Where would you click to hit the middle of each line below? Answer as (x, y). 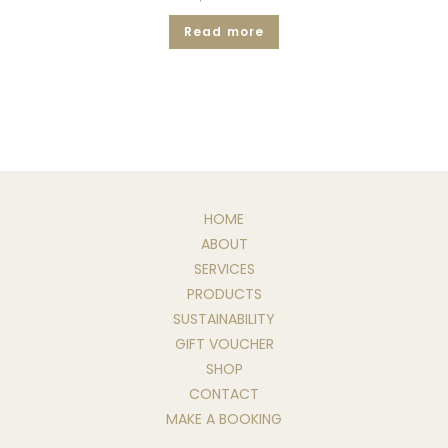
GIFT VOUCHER (224, 344)
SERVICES (224, 269)
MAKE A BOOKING (224, 419)
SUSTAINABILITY (224, 319)
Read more (224, 31)
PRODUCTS (224, 294)
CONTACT (224, 394)
